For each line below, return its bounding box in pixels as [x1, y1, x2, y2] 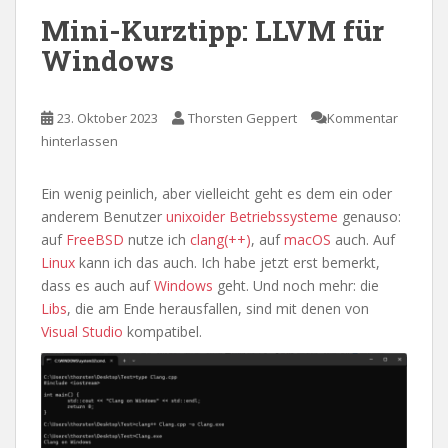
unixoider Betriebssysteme [166, 207, 338, 226]
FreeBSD [66, 230, 124, 249]
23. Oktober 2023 [57, 109, 158, 127]
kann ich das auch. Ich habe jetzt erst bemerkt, [75, 253, 380, 272]
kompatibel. [123, 322, 202, 341]
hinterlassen [41, 132, 118, 150]
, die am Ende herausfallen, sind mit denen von [67, 299, 369, 318]
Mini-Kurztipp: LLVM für [41, 12, 384, 49]
